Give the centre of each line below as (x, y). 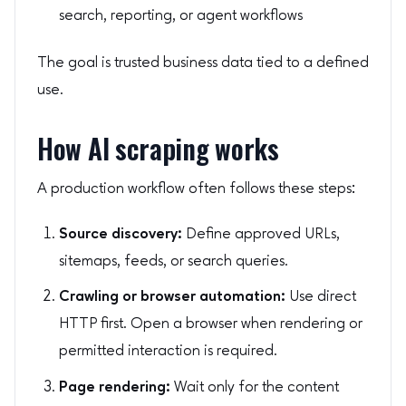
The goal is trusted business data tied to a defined (203, 63)
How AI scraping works (158, 148)
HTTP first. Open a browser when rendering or (211, 324)
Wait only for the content (255, 387)
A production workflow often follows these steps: (196, 189)
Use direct (321, 297)
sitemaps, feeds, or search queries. (174, 261)
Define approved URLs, (261, 234)
